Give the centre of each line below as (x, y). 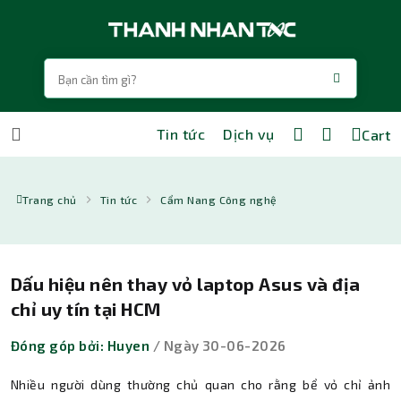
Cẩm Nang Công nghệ (219, 200)
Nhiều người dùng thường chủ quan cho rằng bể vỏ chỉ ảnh (200, 384)
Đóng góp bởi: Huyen (81, 346)
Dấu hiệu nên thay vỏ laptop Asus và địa (186, 284)
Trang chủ (50, 200)
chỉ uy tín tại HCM (86, 309)
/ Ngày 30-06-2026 (218, 346)
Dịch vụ (249, 134)
